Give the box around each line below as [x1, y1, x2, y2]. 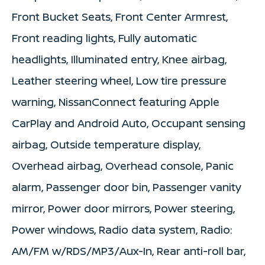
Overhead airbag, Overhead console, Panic [12, 158, 234, 173]
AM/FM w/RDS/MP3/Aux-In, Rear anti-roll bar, [12, 243, 245, 258]
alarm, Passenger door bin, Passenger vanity [12, 179, 241, 194]
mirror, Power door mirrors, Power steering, [12, 201, 235, 215]
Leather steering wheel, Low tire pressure [12, 73, 227, 88]
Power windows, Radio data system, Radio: [12, 222, 232, 237]
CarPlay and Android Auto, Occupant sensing [12, 115, 245, 130]
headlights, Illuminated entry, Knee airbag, [12, 51, 227, 66]
